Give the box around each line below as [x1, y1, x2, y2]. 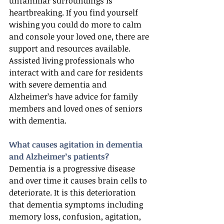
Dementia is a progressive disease [9, 163, 137, 174]
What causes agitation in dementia [9, 139, 144, 150]
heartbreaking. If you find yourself [9, 7, 140, 18]
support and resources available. [9, 43, 132, 54]
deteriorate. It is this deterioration [9, 187, 138, 198]
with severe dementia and [9, 79, 108, 90]
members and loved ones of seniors [9, 103, 144, 114]
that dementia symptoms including [9, 199, 145, 210]
